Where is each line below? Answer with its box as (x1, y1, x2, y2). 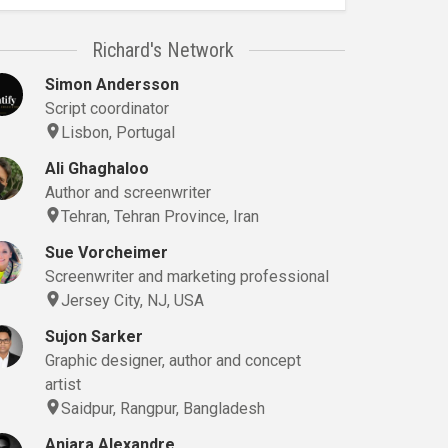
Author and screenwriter (45, 183, 212, 202)
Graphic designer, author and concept (45, 351, 302, 370)
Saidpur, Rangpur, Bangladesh (61, 399, 266, 418)
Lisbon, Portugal (61, 123, 176, 142)
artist (45, 375, 82, 394)
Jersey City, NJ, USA (61, 291, 205, 310)
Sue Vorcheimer (45, 243, 169, 262)
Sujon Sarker (45, 327, 144, 346)
